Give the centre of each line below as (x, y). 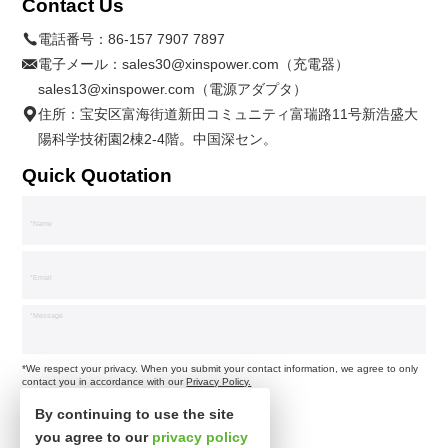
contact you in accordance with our (104, 382)
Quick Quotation (97, 175)
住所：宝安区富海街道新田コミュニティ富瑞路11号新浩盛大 (228, 113)
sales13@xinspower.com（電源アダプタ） (173, 88)
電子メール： (80, 63)
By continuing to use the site (134, 414)
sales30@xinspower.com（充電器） (236, 63)
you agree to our (93, 437)
